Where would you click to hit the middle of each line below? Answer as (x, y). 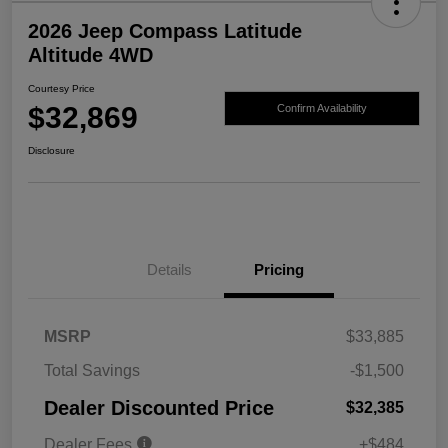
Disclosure (51, 151)
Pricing (279, 270)
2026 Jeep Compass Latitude (165, 31)
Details (169, 270)
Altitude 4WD (90, 55)
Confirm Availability (322, 107)
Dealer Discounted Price (159, 408)
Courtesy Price (61, 89)
